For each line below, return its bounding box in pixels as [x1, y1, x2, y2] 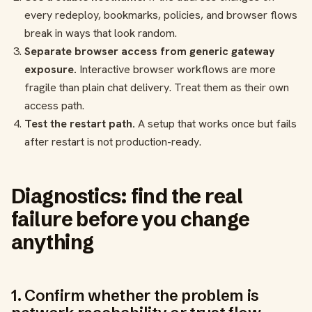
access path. [24, 97, 85, 113]
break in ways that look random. [24, 25, 178, 40]
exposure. [24, 61, 77, 77]
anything [11, 229, 94, 254]
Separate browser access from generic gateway [24, 43, 276, 58]
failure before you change [11, 206, 250, 231]
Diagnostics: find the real [11, 183, 243, 208]
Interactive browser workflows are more [77, 61, 276, 77]
